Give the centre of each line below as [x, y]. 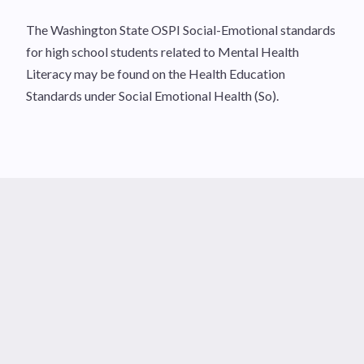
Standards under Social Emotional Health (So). [152, 95]
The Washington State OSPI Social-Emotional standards [181, 29]
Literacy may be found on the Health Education [156, 73]
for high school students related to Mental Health [162, 51]
